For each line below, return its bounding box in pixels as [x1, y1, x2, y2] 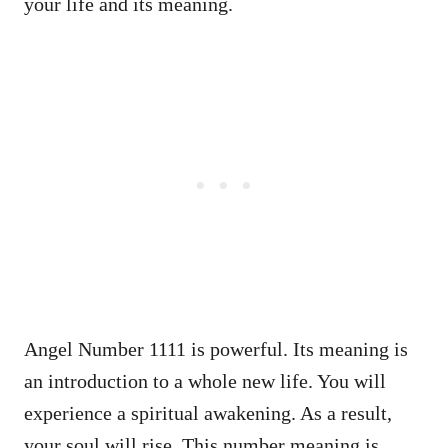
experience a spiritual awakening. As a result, [24, 401, 392, 424]
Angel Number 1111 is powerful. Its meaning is [24, 337, 408, 360]
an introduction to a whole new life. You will [24, 369, 386, 392]
